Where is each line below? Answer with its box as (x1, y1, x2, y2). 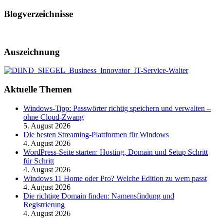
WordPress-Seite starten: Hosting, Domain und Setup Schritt (23, 147, 208, 156)
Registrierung (23, 200, 65, 209)
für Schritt (23, 156, 54, 165)
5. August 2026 (23, 121, 71, 130)
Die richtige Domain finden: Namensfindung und (23, 191, 174, 200)
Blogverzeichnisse (4, 9, 73, 19)
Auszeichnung (4, 46, 60, 57)
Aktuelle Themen (4, 84, 72, 95)
